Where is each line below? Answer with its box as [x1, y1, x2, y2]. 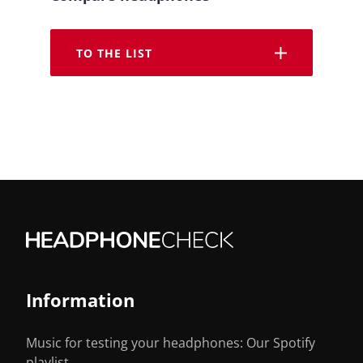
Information [26, 288, 135, 313]
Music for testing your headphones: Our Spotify [26, 334, 315, 352]
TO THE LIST [76, 45, 152, 61]
